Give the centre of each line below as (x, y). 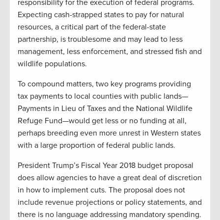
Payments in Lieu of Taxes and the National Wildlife (105, 108)
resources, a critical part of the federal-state (92, 27)
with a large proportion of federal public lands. (96, 145)
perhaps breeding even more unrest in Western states (109, 133)
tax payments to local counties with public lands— (103, 96)
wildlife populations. (52, 64)
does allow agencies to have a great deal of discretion (110, 178)
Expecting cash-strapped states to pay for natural (101, 14)
